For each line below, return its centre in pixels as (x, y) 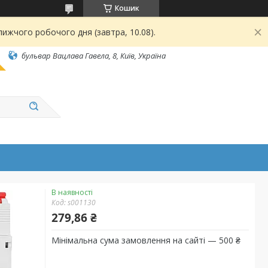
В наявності (72, 192)
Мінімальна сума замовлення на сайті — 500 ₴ (146, 240)
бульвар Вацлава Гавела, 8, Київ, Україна (94, 55)
